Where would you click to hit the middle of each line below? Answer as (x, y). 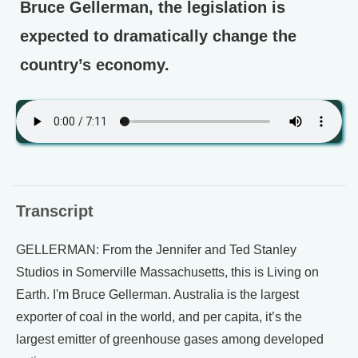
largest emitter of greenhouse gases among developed (170, 339)
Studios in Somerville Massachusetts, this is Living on (167, 272)
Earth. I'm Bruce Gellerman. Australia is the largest (157, 294)
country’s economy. (95, 65)
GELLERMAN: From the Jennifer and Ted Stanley (156, 250)
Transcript (55, 211)
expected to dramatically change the (158, 36)
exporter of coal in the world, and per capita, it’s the (159, 317)
